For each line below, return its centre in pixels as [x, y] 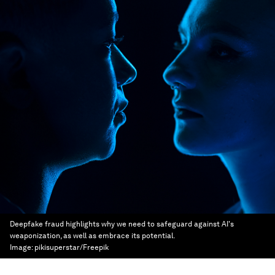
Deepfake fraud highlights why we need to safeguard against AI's [122, 224]
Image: [22, 247]
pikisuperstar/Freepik [72, 247]
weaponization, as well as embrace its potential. [92, 236]
